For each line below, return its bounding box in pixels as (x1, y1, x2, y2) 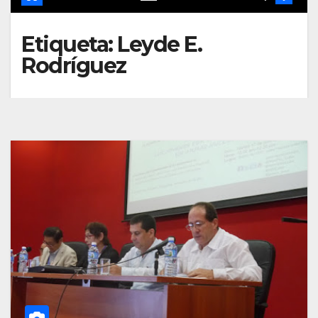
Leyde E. (117, 31, 202, 57)
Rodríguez (21, 53, 126, 79)
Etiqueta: (21, 31, 117, 57)
